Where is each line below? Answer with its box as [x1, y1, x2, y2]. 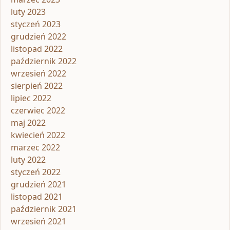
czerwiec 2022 [11, 105, 65, 117]
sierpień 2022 [11, 80, 63, 92]
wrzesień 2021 [11, 216, 66, 227]
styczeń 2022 [11, 166, 61, 178]
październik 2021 [11, 203, 76, 215]
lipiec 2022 [11, 92, 51, 104]
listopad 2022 [11, 43, 63, 55]
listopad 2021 [11, 191, 63, 203]
